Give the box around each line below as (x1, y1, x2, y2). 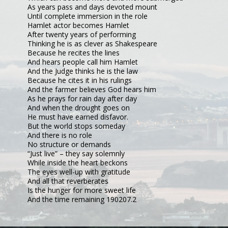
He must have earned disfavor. (27, 112, 128, 122)
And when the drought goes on (27, 103, 130, 112)
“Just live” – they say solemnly (27, 149, 125, 158)
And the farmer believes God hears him (27, 84, 156, 94)
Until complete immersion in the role (27, 11, 148, 21)
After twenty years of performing (27, 30, 136, 39)
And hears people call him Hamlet (27, 57, 138, 67)
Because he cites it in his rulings (27, 75, 132, 85)
